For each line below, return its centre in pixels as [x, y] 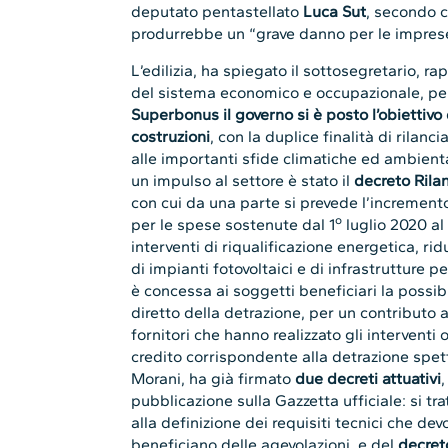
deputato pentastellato [217, 12]
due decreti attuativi [366, 378]
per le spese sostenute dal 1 [233, 224]
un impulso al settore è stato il [243, 180]
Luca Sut [335, 12]
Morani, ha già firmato [211, 378]
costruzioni [171, 136]
